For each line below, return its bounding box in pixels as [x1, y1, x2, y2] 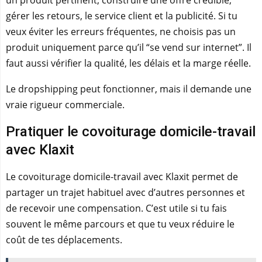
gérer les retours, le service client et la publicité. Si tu [6, 9, 237, 22]
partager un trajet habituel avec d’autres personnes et [6, 186, 245, 199]
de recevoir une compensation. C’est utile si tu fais [6, 202, 227, 215]
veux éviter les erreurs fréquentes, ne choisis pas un [6, 25, 236, 38]
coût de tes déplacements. [6, 233, 122, 246]
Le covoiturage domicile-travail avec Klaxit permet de [6, 170, 238, 183]
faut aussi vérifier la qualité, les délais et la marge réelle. [6, 57, 251, 70]
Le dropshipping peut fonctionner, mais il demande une [6, 82, 251, 95]
